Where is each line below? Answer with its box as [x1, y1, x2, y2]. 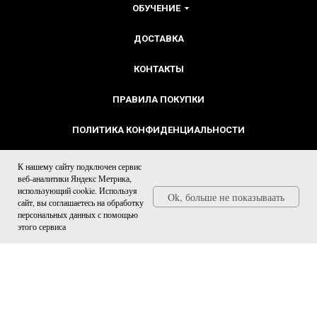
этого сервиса [18, 221, 66, 232]
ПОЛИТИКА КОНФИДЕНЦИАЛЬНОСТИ [72, 124, 245, 135]
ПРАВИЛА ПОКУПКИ [113, 93, 204, 105]
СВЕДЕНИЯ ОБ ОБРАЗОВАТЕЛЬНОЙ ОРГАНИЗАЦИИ [42, 215, 275, 226]
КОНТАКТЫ [133, 63, 184, 74]
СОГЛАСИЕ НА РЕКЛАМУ [103, 185, 214, 196]
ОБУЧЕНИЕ [132, 2, 180, 13]
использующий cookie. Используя [18, 185, 137, 196]
